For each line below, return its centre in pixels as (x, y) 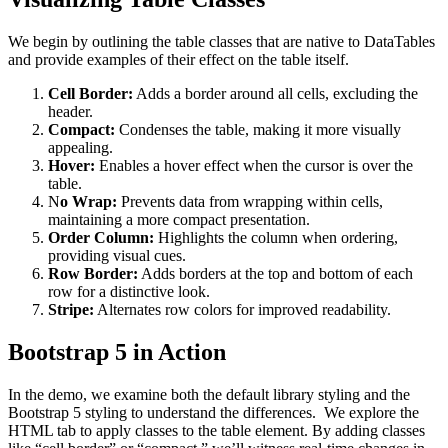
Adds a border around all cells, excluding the (275, 94)
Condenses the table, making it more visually (258, 130)
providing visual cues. (117, 256)
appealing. (80, 148)
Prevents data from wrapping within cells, (250, 202)
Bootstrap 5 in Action (117, 352)
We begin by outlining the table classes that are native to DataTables (221, 42)
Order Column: (101, 238)
